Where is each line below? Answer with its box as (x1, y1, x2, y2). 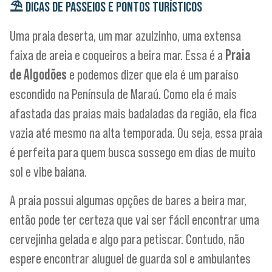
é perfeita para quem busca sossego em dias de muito (10, 144, 256, 161)
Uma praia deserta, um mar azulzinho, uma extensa (10, 27, 241, 44)
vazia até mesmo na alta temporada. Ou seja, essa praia (10, 124, 262, 141)
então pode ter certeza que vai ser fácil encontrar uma (10, 211, 259, 228)
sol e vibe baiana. (10, 163, 87, 180)
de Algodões (10, 66, 67, 83)
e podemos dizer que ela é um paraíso (67, 66, 239, 83)
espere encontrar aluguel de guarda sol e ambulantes (10, 250, 251, 267)
